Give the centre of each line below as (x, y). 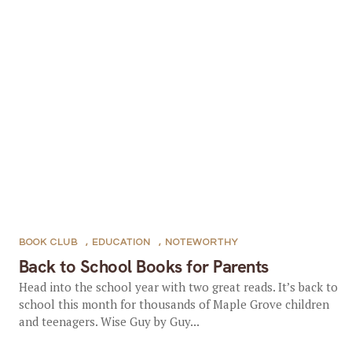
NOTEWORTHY (201, 242)
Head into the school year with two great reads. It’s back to (178, 287)
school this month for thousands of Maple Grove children (174, 304)
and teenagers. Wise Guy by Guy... (109, 321)
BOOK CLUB (48, 242)
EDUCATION (121, 242)
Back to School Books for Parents (143, 267)
